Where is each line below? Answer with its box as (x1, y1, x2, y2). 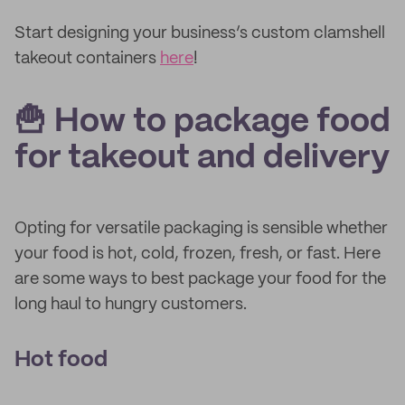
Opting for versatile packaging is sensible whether (14, 221, 388, 237)
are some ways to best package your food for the (14, 271, 386, 287)
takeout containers (14, 51, 160, 67)
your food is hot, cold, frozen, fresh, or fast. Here (14, 246, 381, 262)
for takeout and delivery (14, 143, 390, 174)
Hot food (14, 350, 108, 371)
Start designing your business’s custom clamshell (14, 25, 385, 42)
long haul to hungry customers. (14, 297, 247, 313)
